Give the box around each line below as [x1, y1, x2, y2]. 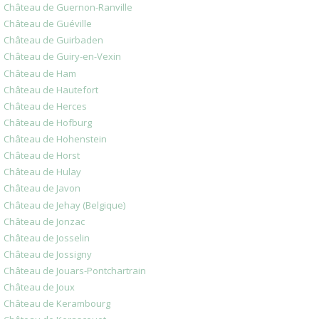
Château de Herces [4, 99, 87, 113]
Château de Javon [4, 182, 80, 195]
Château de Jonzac [4, 214, 85, 228]
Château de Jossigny [4, 247, 92, 261]
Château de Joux [4, 281, 75, 294]
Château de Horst [4, 149, 80, 162]
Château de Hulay [4, 165, 81, 179]
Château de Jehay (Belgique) [4, 198, 125, 211]
